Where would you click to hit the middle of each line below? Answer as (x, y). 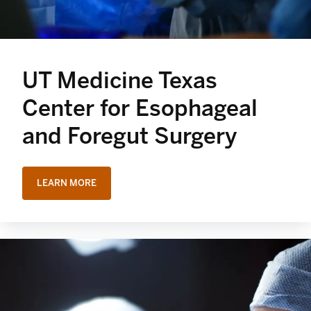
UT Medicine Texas (120, 81)
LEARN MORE (67, 183)
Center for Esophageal (140, 109)
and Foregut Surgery (130, 136)
